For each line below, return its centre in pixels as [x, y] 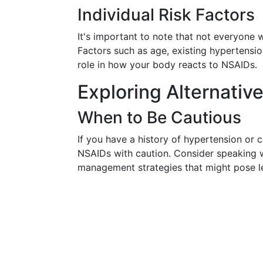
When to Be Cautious [159, 117]
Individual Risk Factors [166, 15]
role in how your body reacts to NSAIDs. [167, 65]
